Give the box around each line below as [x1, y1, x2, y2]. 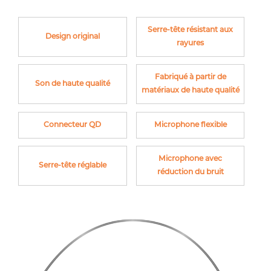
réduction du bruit [157, 168, 224, 176]
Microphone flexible [154, 121, 227, 129]
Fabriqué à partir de [154, 74, 226, 82]
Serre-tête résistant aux [148, 27, 233, 34]
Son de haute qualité [34, 80, 110, 88]
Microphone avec [158, 155, 223, 163]
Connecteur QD [44, 121, 102, 129]
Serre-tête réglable [38, 162, 106, 169]
